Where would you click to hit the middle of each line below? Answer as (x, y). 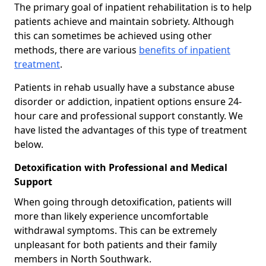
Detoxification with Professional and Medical (121, 167)
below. (29, 144)
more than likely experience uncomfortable (111, 216)
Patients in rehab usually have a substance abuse (124, 87)
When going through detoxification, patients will (123, 202)
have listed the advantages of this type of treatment (131, 130)
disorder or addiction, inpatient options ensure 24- (128, 101)
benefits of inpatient (185, 50)
